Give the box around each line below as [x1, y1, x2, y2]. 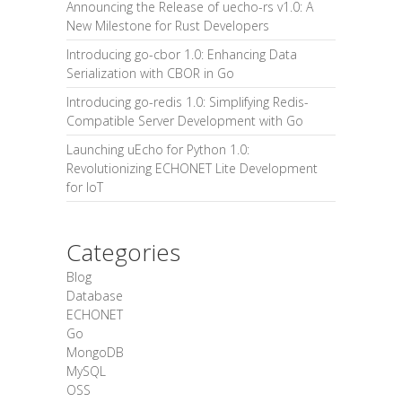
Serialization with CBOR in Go [66, 65, 234, 82]
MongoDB [66, 344, 124, 361]
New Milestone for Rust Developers [66, 17, 269, 34]
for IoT [66, 179, 103, 196]
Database [66, 287, 123, 304]
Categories [66, 236, 180, 268]
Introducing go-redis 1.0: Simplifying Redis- [66, 93, 309, 110]
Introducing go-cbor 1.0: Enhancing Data [66, 46, 297, 63]
